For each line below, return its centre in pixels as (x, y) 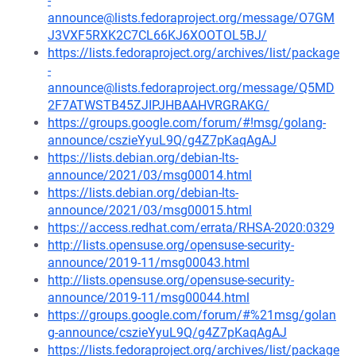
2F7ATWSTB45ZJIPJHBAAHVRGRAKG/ (159, 105)
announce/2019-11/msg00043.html (149, 263)
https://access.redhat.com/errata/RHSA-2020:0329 (191, 228)
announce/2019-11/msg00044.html (149, 298)
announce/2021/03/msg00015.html (150, 210)
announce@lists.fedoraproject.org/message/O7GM (191, 18)
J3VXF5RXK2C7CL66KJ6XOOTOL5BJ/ (157, 35)
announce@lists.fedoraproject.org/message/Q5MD (191, 88)
